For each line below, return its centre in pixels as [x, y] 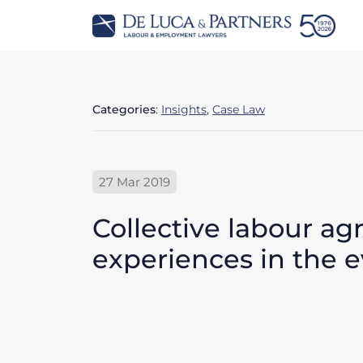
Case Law [239, 109]
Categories [124, 109]
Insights [184, 109]
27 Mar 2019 [135, 181]
